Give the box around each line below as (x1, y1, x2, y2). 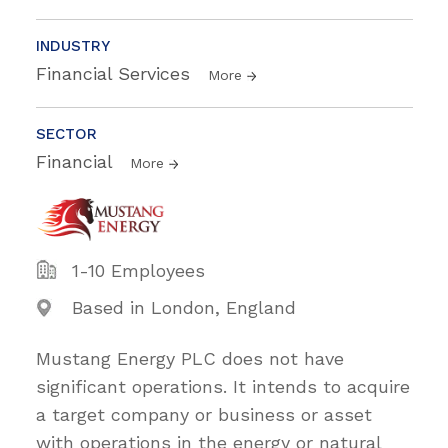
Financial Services (36, 62, 196, 84)
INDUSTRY (36, 36, 110, 55)
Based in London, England (72, 296, 296, 318)
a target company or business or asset (36, 403, 372, 425)
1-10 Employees (72, 259, 205, 281)
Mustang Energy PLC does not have (36, 347, 344, 369)
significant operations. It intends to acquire (36, 375, 410, 397)
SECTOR (36, 124, 97, 143)
